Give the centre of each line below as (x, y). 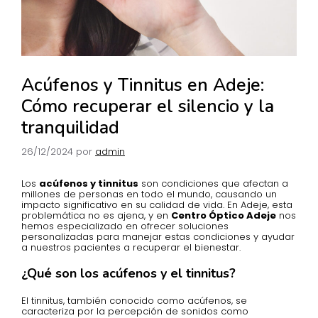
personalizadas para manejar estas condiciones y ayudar (158, 236)
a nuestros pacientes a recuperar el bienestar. (131, 247)
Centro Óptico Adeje (224, 215)
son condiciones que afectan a (213, 183)
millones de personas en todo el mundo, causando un (149, 194)
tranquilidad (70, 128)
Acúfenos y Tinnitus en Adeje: (143, 86)
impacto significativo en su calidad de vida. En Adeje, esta (157, 204)
